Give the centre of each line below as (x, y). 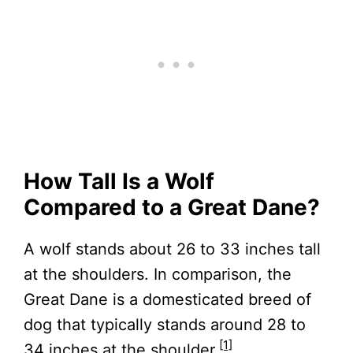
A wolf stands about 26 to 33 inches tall (172, 249)
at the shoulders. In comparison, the (158, 275)
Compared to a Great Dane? (172, 208)
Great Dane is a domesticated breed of (167, 300)
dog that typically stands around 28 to (165, 325)
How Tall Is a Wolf (119, 182)
